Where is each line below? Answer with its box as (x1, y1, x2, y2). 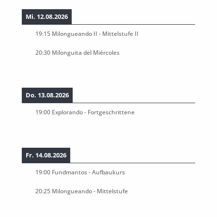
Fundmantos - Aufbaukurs (51, 168, 125, 176)
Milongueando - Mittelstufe (51, 186, 128, 195)
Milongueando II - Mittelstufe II (51, 29, 139, 37)
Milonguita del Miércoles (51, 48, 120, 56)
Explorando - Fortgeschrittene (51, 108, 135, 116)
